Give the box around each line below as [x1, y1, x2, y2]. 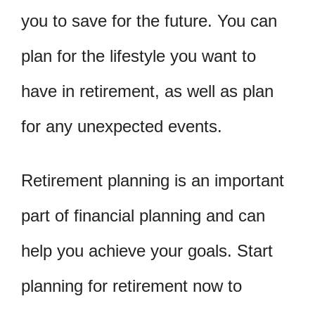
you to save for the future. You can [21, 11, 277, 30]
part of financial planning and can [21, 206, 265, 226]
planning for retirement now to [21, 276, 242, 296]
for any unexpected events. [21, 116, 222, 136]
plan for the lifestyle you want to [21, 46, 256, 65]
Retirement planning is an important [21, 171, 284, 191]
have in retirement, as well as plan [21, 81, 274, 101]
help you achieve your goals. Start [21, 241, 273, 261]
